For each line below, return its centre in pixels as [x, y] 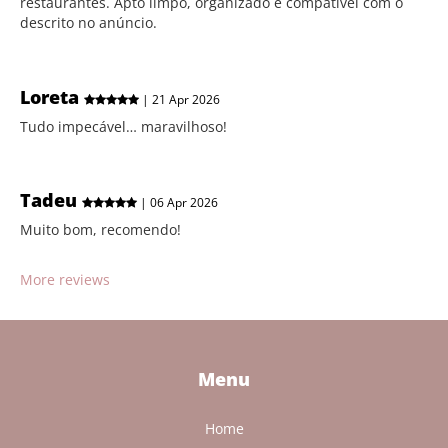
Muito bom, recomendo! [100, 229]
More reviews [65, 279]
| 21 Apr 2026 [179, 99]
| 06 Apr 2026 [177, 202]
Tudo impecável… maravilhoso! [123, 126]
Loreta [52, 96]
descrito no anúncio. [88, 22]
